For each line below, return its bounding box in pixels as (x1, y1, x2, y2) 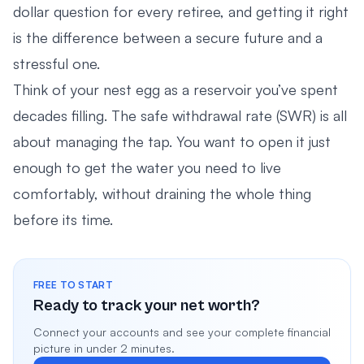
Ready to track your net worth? (33, 296, 260, 315)
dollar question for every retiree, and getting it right (13, 2, 349, 20)
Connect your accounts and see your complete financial (33, 324, 331, 339)
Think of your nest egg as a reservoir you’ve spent (13, 80, 338, 98)
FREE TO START (33, 278, 113, 291)
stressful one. (13, 54, 100, 72)
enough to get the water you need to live (13, 158, 281, 176)
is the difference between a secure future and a (13, 28, 323, 46)
